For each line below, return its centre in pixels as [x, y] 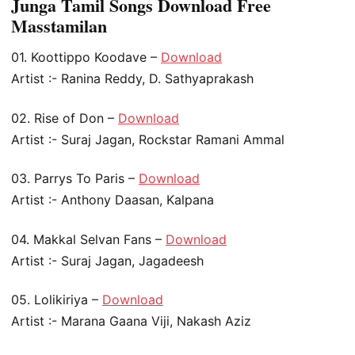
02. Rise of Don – [65, 118]
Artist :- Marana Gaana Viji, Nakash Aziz [131, 321]
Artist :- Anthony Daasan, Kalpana [113, 200]
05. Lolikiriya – [57, 299]
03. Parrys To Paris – [75, 179]
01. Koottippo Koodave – [86, 57]
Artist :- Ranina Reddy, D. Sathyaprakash [132, 79]
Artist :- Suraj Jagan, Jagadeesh [107, 260]
